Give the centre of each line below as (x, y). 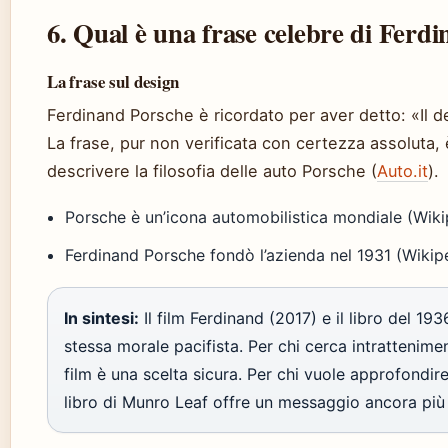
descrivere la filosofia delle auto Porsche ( (212, 171)
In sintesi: (101, 318)
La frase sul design (113, 81)
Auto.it (402, 171)
